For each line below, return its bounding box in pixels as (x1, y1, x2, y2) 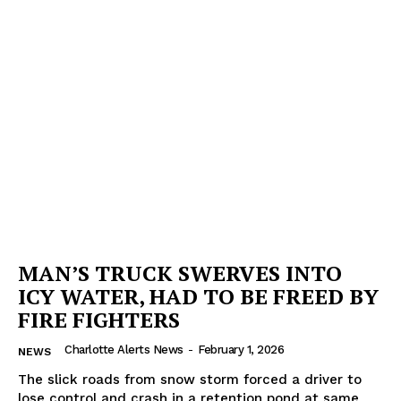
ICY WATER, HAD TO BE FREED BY (18, 281, 379, 311)
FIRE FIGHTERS (18, 304, 180, 334)
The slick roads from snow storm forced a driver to (18, 371, 362, 388)
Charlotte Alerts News (64, 342, 183, 356)
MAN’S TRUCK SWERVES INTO (18, 258, 342, 287)
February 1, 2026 (198, 342, 284, 356)
